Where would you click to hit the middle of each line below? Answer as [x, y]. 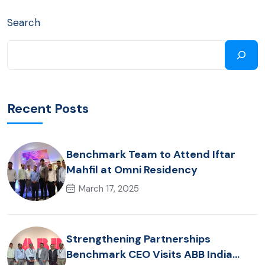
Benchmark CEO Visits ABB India [149, 255]
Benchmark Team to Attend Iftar [151, 155]
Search [24, 22]
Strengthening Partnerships [138, 239]
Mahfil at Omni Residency [132, 170]
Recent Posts [48, 108]
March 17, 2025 [109, 189]
